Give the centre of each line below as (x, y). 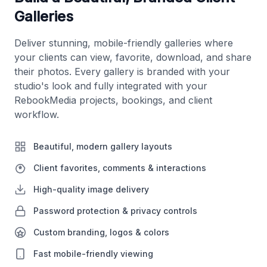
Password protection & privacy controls (115, 211)
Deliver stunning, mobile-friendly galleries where (124, 43)
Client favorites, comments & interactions (120, 168)
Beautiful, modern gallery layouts (103, 147)
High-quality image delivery (91, 190)
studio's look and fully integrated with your (111, 86)
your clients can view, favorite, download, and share (133, 58)
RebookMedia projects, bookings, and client (113, 100)
